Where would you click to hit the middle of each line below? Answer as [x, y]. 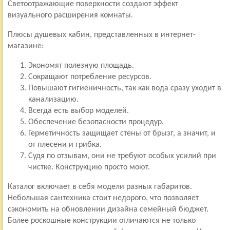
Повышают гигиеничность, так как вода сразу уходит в [125, 89]
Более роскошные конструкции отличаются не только [102, 221]
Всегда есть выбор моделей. [79, 111]
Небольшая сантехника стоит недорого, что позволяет [103, 198]
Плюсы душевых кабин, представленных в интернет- [102, 35]
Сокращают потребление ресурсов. [90, 77]
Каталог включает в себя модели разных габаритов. [100, 187]
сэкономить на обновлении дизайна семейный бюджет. [108, 210]
